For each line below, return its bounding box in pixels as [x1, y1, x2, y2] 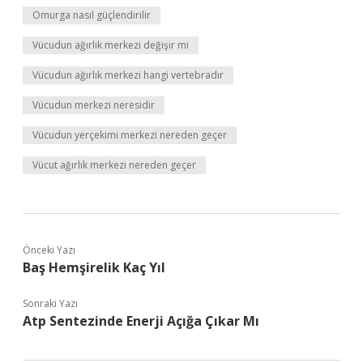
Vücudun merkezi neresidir [32, 98, 155, 112]
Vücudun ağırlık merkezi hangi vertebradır [32, 68, 224, 82]
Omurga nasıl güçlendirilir [32, 8, 151, 22]
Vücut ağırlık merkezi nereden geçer [32, 158, 196, 172]
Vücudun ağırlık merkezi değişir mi [32, 38, 189, 52]
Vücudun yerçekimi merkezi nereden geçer [32, 128, 227, 142]
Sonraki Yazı [23, 297, 78, 310]
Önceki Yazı [23, 243, 75, 257]
